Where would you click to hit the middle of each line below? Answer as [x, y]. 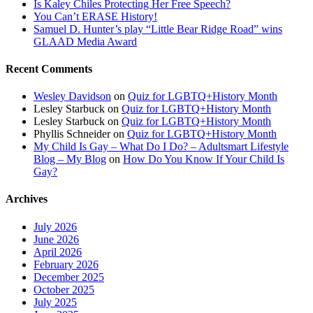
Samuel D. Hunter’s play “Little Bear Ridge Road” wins [158, 29]
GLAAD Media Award [85, 41]
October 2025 [64, 289]
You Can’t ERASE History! [95, 16]
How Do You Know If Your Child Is [204, 159]
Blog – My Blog [70, 159]
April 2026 [58, 252]
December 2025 [69, 277]
